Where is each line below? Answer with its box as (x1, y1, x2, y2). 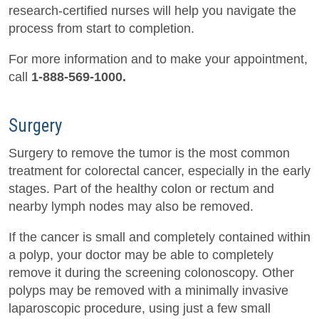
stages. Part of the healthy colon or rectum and (9, 182, 274, 197)
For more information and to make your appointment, (9, 52, 308, 67)
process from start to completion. (9, 21, 194, 36)
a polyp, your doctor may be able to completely (9, 248, 273, 263)
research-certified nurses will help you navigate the (9, 4, 296, 19)
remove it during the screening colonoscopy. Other (9, 266, 294, 281)
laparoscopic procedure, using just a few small (9, 301, 271, 316)
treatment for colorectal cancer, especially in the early (9, 164, 310, 179)
